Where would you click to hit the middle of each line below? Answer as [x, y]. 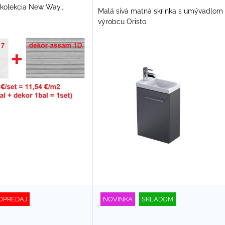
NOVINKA [118, 199]
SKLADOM [157, 199]
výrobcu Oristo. [123, 22]
